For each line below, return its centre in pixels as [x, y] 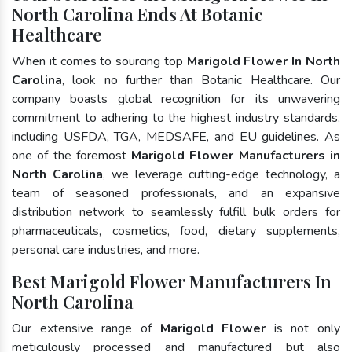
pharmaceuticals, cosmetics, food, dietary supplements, [176, 231]
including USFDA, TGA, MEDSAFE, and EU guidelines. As [176, 136]
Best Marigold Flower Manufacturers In [172, 281]
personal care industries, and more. [106, 249]
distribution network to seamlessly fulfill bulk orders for [176, 212]
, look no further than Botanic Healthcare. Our [201, 80]
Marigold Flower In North [264, 61]
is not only [303, 328]
